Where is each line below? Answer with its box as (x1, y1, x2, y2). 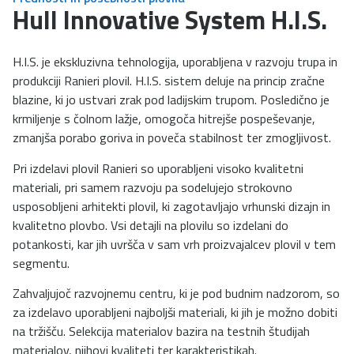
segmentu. (13, 253, 70, 273)
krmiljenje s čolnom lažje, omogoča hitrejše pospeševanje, (13, 109, 315, 129)
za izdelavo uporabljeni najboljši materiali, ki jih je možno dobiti (13, 302, 337, 322)
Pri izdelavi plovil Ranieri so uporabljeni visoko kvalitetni (13, 158, 303, 178)
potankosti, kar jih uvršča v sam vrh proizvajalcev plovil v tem (13, 234, 336, 254)
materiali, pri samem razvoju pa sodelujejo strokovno (13, 177, 292, 197)
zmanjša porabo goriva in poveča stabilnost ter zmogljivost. (13, 128, 331, 148)
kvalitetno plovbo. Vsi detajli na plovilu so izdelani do (13, 215, 288, 235)
